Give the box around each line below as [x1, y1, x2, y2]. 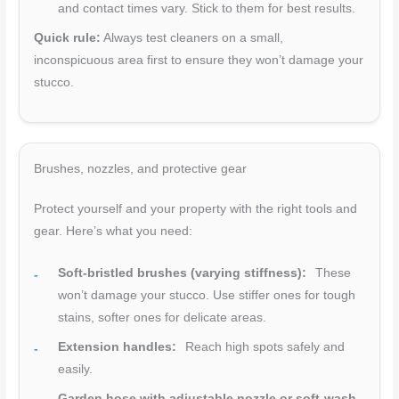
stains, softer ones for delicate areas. [58, 310, 267, 324]
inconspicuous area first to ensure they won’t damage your [34, 53, 364, 67]
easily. [58, 362, 94, 376]
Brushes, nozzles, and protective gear [34, 161, 248, 175]
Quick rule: [34, 30, 102, 45]
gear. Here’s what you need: [34, 224, 193, 238]
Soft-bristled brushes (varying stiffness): [58, 265, 307, 280]
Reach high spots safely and [182, 339, 346, 354]
